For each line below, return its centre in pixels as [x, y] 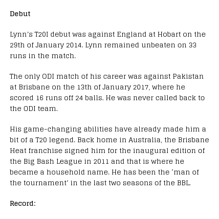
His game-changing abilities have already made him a [108, 129]
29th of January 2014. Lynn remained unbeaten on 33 [103, 44]
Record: [22, 203]
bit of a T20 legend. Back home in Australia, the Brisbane [109, 139]
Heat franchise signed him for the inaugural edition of [107, 150]
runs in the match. [43, 55]
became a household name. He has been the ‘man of [104, 172]
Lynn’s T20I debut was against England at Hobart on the [108, 34]
